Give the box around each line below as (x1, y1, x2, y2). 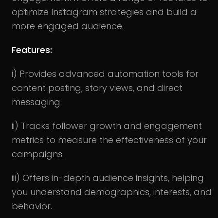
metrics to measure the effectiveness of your (12, 133, 207, 146)
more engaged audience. (12, 19, 124, 32)
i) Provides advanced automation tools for (12, 67, 199, 80)
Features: (12, 43, 52, 56)
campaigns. (12, 147, 64, 160)
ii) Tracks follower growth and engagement (12, 119, 202, 132)
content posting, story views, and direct (12, 81, 182, 94)
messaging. (12, 95, 62, 108)
